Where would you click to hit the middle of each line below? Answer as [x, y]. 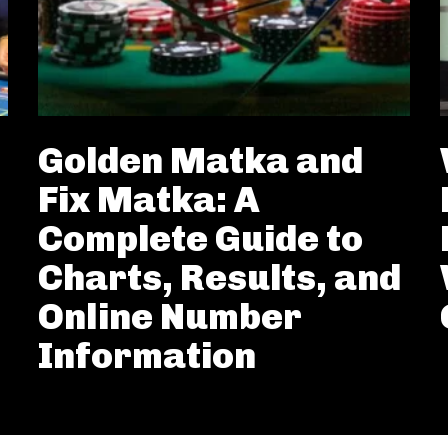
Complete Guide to [200, 238]
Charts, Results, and [219, 277]
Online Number [170, 316]
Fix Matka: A [149, 199]
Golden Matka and [200, 160]
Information [147, 355]
